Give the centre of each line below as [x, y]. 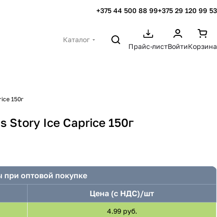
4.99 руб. [122, 211]
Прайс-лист [148, 46]
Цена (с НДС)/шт [122, 193]
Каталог [76, 39]
